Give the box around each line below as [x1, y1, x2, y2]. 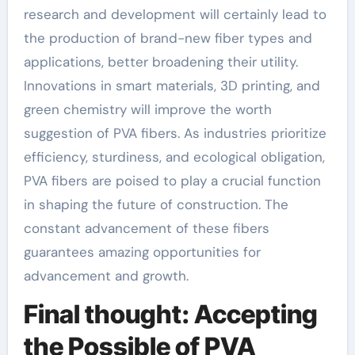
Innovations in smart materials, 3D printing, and [23, 76, 320, 94]
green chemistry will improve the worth [23, 100, 272, 118]
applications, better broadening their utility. [23, 52, 298, 71]
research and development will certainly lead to [23, 5, 326, 23]
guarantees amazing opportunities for [23, 242, 261, 261]
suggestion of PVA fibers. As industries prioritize [23, 124, 326, 142]
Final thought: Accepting [23, 298, 318, 330]
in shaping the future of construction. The [23, 195, 288, 213]
